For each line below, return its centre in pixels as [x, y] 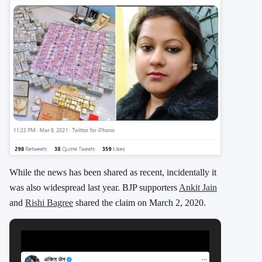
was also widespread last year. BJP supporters [94, 187]
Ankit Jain [198, 187]
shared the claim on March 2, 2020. [139, 202]
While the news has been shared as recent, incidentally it [113, 172]
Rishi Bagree [49, 202]
